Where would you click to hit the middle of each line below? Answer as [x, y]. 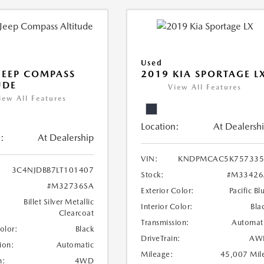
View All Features [205, 88]
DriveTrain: [161, 239]
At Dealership [66, 138]
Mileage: [157, 255]
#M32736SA [70, 186]
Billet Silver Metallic [59, 202]
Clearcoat [76, 213]
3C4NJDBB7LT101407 [53, 170]
